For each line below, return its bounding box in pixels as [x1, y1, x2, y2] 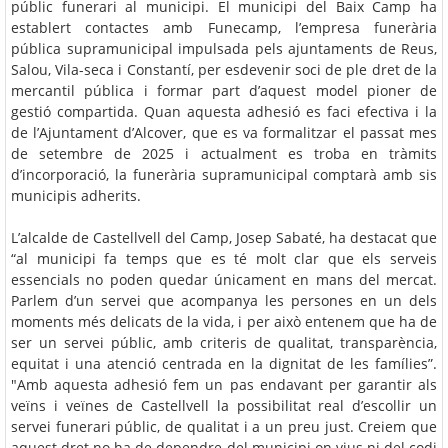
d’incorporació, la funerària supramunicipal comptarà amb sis [11, 164, 437, 184]
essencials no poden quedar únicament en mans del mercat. [11, 269, 437, 289]
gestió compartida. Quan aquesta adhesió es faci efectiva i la [11, 101, 437, 121]
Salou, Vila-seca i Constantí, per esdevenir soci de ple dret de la [11, 59, 437, 79]
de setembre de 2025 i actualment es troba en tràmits [11, 143, 437, 163]
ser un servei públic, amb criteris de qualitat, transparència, [11, 332, 437, 352]
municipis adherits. [11, 185, 141, 205]
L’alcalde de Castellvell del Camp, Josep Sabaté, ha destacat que [11, 227, 437, 247]
